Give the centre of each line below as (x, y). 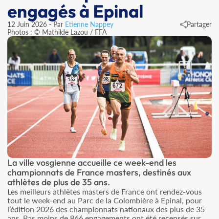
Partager (199, 24)
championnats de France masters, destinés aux (99, 172)
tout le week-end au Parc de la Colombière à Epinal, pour (105, 200)
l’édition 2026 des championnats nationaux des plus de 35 (106, 209)
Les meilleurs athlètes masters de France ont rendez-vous (105, 191)
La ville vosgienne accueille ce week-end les (92, 162)
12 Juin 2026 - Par (36, 24)
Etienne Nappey (89, 24)
